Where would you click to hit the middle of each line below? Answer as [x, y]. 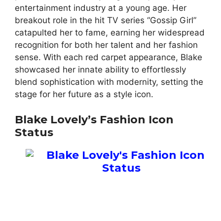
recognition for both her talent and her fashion [106, 45]
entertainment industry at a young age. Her [101, 8]
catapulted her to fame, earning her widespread [110, 33]
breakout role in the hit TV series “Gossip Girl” [106, 20]
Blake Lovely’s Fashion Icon [94, 119]
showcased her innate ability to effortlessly [100, 70]
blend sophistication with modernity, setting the [109, 82]
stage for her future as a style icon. [84, 94]
